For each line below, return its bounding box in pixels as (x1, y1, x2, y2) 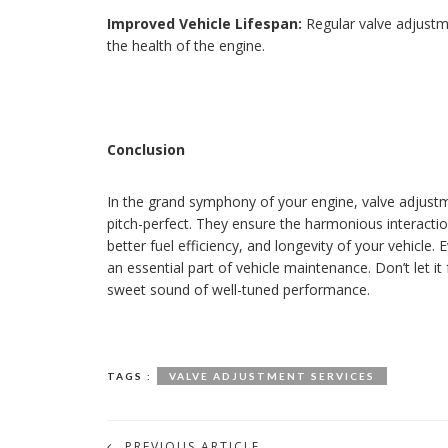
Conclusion (107, 139, 185, 159)
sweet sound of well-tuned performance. (107, 279, 370, 299)
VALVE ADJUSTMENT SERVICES (169, 369, 375, 382)
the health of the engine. (107, 35, 265, 55)
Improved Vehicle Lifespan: (107, 13, 302, 33)
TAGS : (107, 369, 152, 382)
